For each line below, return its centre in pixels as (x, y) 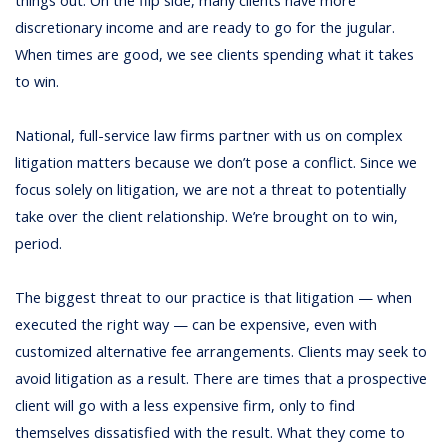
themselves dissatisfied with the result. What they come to (210, 433)
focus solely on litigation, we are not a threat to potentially (211, 190)
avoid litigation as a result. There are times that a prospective (221, 379)
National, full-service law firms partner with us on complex (209, 136)
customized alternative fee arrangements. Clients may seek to (221, 352)
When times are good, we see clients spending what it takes (215, 55)
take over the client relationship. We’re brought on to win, (207, 217)
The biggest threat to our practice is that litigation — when (214, 298)
